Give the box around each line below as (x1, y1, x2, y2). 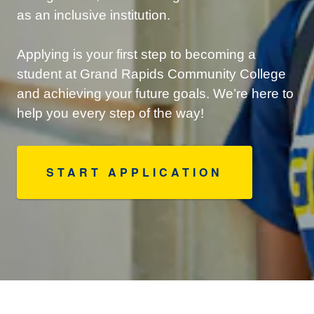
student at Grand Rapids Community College (17, 67, 286, 81)
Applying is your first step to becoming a (17, 47, 256, 62)
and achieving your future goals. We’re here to (17, 86, 294, 101)
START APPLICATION (46, 164, 223, 180)
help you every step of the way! (17, 106, 204, 121)
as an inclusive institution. (17, 8, 170, 22)
